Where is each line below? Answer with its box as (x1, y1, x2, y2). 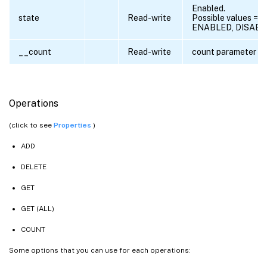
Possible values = (192, 13, 258, 23)
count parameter (192, 47, 256, 57)
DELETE (21, 163, 46, 172)
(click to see (9, 121, 54, 130)
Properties (54, 121, 93, 130)
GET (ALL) (21, 204, 54, 213)
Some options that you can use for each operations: (9, 246, 191, 255)
